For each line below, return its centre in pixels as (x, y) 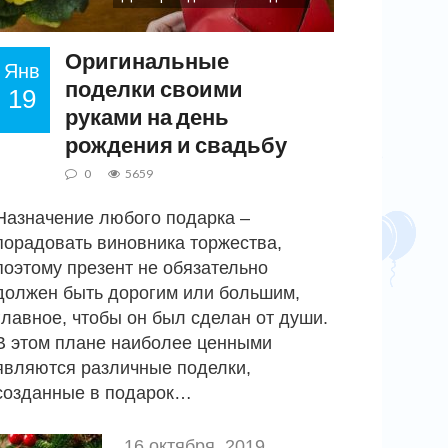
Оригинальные (146, 60)
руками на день (146, 116)
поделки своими (153, 88)
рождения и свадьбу (175, 144)
